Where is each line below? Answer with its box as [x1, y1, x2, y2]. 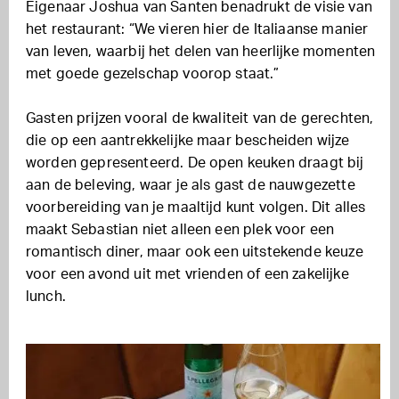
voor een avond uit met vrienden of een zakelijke [26, 267, 349, 281]
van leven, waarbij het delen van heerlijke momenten [26, 45, 376, 59]
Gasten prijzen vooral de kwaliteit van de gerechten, [26, 111, 374, 126]
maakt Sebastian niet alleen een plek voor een [26, 223, 335, 237]
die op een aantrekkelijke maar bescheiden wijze [26, 134, 350, 148]
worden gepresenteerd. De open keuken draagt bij [26, 156, 364, 170]
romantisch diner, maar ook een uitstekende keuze [26, 245, 363, 259]
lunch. [26, 289, 66, 304]
